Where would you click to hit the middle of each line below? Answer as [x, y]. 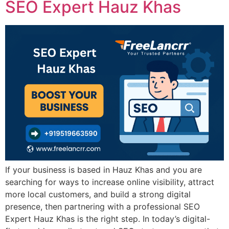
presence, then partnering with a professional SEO [102, 206]
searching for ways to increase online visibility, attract [110, 182]
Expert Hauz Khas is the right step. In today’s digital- [108, 219]
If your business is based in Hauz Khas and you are [104, 169]
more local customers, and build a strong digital [98, 194]
